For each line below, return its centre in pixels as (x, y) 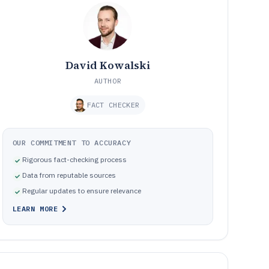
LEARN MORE (35, 209)
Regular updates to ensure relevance (81, 191)
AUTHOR (108, 81)
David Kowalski (107, 65)
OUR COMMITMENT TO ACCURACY (72, 143)
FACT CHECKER (113, 105)
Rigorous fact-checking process (74, 159)
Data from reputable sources (69, 175)
